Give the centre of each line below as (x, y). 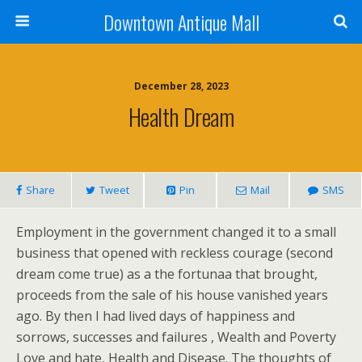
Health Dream (181, 116)
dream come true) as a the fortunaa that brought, (167, 274)
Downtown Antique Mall (181, 22)
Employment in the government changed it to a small (176, 232)
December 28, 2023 (181, 86)
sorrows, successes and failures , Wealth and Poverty (176, 337)
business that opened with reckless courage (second (175, 253)
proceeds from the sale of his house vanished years (172, 295)
